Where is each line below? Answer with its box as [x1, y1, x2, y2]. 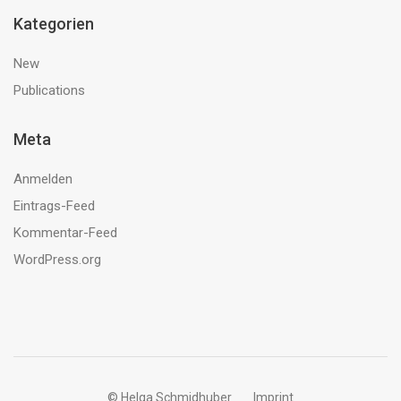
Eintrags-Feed [13, 198, 95, 214]
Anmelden [13, 171, 73, 187]
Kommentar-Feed [13, 225, 117, 241]
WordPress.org [13, 252, 101, 268]
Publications [13, 82, 85, 98]
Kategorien [13, 14, 94, 33]
